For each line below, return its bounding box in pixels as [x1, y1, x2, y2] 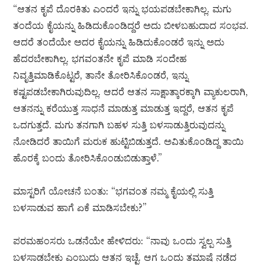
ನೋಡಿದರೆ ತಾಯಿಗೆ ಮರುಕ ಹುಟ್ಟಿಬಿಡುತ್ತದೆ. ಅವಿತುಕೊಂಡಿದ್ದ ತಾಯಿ [13, 135, 244, 148]
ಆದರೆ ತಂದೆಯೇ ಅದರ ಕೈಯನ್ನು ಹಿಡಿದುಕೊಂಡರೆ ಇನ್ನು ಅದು [13, 36, 225, 49]
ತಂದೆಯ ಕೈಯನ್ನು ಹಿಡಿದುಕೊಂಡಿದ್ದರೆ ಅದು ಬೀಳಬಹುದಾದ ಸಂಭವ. [13, 20, 249, 32]
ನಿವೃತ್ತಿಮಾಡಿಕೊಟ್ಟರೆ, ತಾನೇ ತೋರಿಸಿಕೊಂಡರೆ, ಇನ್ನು [13, 69, 189, 82]
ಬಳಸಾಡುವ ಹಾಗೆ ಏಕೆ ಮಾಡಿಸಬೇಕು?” [13, 202, 147, 214]
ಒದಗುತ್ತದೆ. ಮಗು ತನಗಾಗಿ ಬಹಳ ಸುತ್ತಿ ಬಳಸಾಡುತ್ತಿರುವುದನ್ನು [13, 119, 225, 131]
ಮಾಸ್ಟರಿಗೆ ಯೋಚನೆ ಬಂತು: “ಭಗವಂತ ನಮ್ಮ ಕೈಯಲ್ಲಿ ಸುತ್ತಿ [13, 185, 214, 198]
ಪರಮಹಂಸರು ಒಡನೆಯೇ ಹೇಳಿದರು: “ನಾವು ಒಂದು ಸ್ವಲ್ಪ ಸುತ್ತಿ [13, 235, 232, 247]
